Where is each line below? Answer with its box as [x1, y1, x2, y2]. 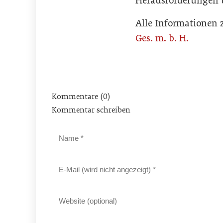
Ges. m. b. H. [135, 32, 189, 44]
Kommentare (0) [52, 92, 110, 102]
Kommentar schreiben [52, 106, 130, 115]
